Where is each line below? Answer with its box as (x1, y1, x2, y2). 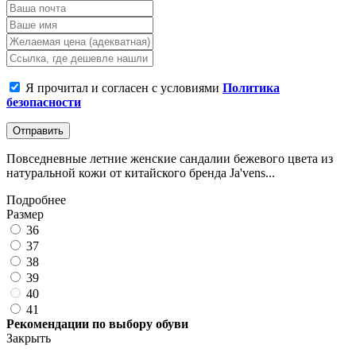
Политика (222, 80, 280, 95)
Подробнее (6, 192, 66, 207)
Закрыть (6, 331, 51, 345)
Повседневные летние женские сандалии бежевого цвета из (6, 151, 333, 165)
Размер (6, 207, 44, 221)
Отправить (13, 124, 64, 137)
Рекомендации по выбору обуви (6, 316, 188, 331)
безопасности (6, 95, 81, 109)
